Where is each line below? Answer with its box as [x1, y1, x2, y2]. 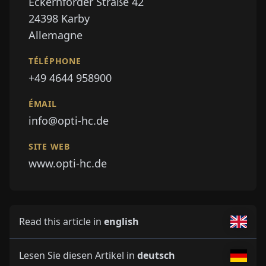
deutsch [137, 249, 175, 262]
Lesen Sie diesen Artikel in [19, 249, 137, 262]
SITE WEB [28, 141, 70, 153]
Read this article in [19, 215, 104, 229]
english [104, 215, 139, 229]
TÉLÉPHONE [28, 55, 81, 67]
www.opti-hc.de [28, 156, 107, 171]
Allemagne [28, 28, 83, 43]
